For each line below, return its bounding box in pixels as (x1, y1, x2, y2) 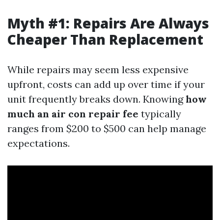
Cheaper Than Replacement (7, 30, 203, 49)
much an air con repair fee (7, 108, 138, 120)
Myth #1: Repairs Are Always (7, 14, 209, 32)
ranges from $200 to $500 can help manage (7, 122, 206, 135)
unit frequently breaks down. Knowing (7, 93, 186, 105)
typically (138, 108, 181, 120)
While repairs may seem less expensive (7, 63, 189, 76)
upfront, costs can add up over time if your (7, 78, 205, 90)
